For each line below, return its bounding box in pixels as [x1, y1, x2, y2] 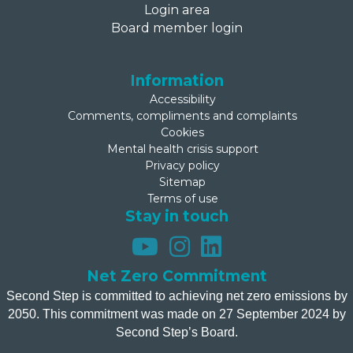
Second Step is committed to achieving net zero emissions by [6, 288, 347, 303]
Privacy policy [145, 158, 220, 173]
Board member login [110, 20, 243, 35]
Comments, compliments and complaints [68, 108, 297, 123]
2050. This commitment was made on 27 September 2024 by [7, 307, 346, 321]
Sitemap [159, 174, 206, 189]
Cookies [161, 124, 204, 139]
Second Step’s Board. [115, 325, 238, 339]
